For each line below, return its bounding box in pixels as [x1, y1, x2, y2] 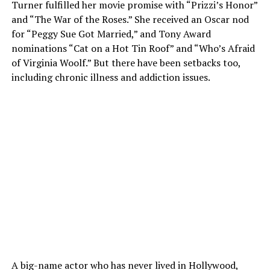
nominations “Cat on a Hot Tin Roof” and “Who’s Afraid [11, 42, 255, 55]
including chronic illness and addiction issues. [11, 71, 212, 84]
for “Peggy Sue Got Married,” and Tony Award [11, 27, 211, 41]
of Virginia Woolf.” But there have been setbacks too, [11, 56, 240, 70]
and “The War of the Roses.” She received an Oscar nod [11, 13, 249, 27]
